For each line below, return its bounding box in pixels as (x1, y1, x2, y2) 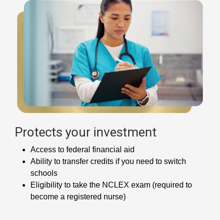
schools (30, 169, 57, 178)
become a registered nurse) (30, 192, 126, 201)
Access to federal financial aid (30, 145, 135, 154)
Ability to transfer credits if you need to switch (30, 157, 186, 166)
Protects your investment (15, 125, 157, 140)
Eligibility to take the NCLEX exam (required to (30, 181, 192, 190)
